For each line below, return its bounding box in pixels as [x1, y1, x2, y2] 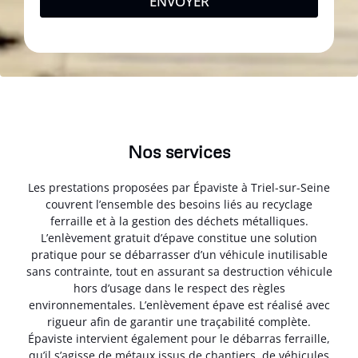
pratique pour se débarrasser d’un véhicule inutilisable [30, 247, 328, 263]
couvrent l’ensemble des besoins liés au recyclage [46, 197, 312, 213]
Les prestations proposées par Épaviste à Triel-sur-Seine [28, 180, 330, 196]
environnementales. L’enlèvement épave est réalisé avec [28, 297, 330, 313]
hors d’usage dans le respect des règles [73, 280, 285, 296]
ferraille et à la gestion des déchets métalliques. [50, 213, 308, 229]
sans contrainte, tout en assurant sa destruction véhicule [26, 264, 332, 280]
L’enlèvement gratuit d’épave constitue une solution [41, 230, 317, 246]
